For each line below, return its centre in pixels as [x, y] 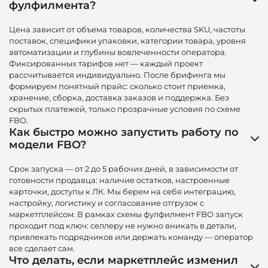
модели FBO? [48, 145]
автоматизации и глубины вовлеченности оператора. [118, 52]
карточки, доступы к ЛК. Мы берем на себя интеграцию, [122, 192]
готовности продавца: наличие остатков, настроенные [119, 180]
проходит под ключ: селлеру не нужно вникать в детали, [123, 226]
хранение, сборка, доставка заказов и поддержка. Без [119, 98]
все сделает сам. [42, 249]
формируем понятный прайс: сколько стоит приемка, [117, 86]
